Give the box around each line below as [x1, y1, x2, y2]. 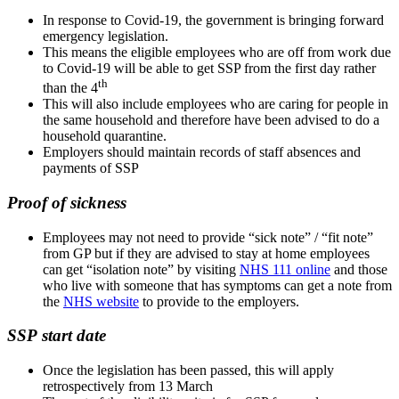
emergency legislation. [43, 28, 168, 44]
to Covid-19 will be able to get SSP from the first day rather [43, 60, 376, 76]
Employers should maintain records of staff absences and [43, 144, 361, 160]
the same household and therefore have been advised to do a [43, 112, 379, 128]
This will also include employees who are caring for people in [43, 96, 388, 112]
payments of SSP [43, 160, 139, 176]
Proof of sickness [7, 192, 126, 212]
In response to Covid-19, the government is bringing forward [43, 12, 384, 28]
